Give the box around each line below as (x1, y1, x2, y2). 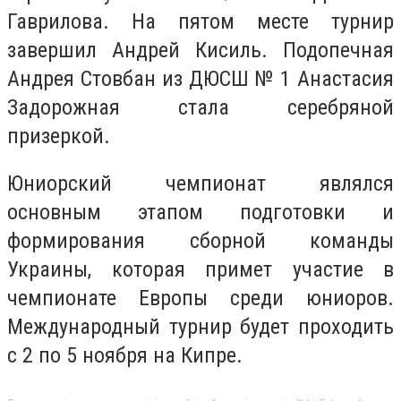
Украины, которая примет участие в (7, 257, 394, 283)
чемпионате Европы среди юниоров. (7, 286, 394, 311)
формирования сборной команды (7, 228, 394, 254)
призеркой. (7, 123, 110, 149)
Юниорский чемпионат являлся (7, 171, 394, 197)
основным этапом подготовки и (7, 200, 394, 226)
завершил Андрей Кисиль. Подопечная (7, 37, 394, 63)
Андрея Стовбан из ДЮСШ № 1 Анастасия (7, 65, 394, 91)
